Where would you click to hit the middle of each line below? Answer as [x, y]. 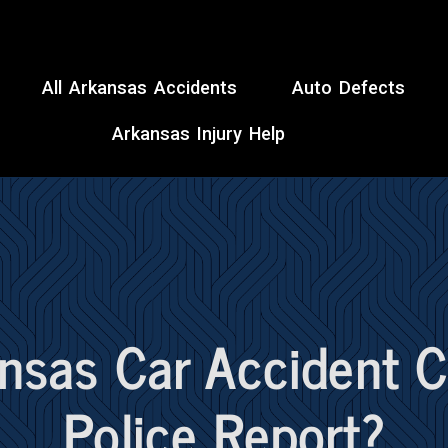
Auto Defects [348, 87]
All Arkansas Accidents [139, 87]
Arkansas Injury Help [199, 133]
